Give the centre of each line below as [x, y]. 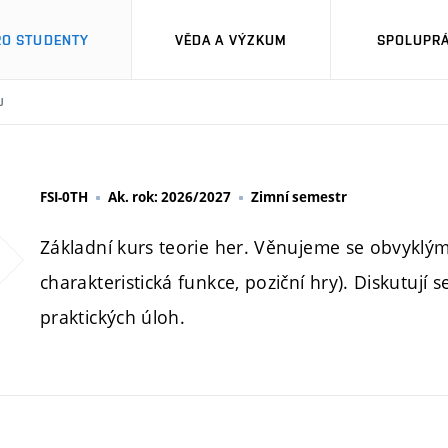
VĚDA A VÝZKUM [231, 39]
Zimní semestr [299, 197]
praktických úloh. [113, 317]
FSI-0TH [64, 197]
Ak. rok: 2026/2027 [169, 197]
